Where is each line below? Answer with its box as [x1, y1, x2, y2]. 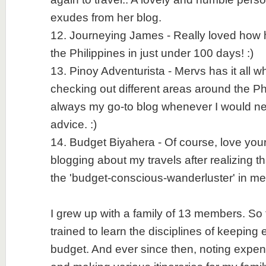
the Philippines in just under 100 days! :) [50, 47, 254, 59]
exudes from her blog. [50, 11, 161, 24]
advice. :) [50, 118, 97, 131]
